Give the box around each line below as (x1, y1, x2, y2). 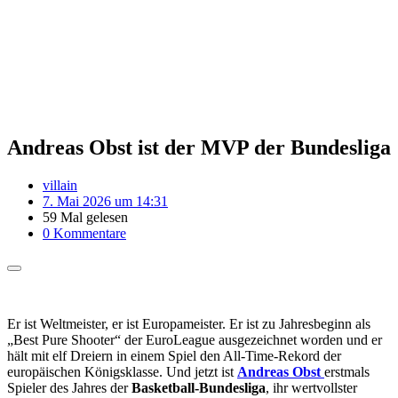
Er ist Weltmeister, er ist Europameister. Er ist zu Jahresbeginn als (7, 315, 370, 331)
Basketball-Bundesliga (131, 379, 266, 395)
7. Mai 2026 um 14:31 (43, 193, 168, 209)
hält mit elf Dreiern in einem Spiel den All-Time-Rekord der (7, 347, 341, 363)
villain (43, 177, 77, 193)
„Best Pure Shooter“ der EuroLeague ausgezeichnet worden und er (7, 331, 382, 347)
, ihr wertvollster (266, 379, 357, 395)
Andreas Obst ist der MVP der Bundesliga (7, 135, 391, 159)
